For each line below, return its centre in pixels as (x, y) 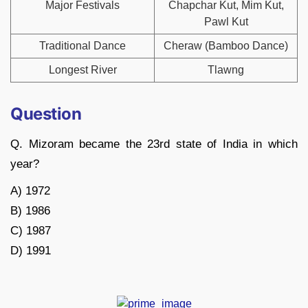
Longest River (82, 70)
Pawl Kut (226, 22)
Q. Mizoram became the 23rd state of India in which (154, 144)
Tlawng (226, 70)
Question (46, 114)
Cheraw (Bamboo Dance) (226, 46)
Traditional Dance (82, 46)
